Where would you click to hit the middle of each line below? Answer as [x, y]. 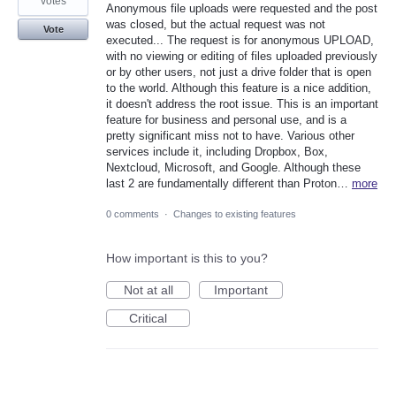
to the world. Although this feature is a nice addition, [239, 88]
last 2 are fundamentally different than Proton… [229, 184]
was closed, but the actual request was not [216, 25]
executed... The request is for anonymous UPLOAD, [240, 41]
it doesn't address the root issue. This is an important [242, 104]
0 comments [133, 214]
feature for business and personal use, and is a [226, 120]
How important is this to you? [187, 259]
